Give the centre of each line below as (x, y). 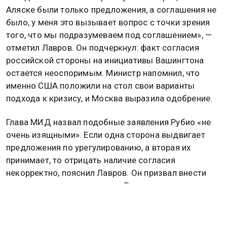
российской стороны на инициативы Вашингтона (105, 60)
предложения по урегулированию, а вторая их (99, 148)
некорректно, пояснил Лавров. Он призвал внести (106, 173)
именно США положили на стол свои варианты (101, 85)
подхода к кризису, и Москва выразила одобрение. (109, 98)
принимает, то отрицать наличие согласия (91, 160)
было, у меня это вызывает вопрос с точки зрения (108, 22)
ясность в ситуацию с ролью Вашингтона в (93, 186)
